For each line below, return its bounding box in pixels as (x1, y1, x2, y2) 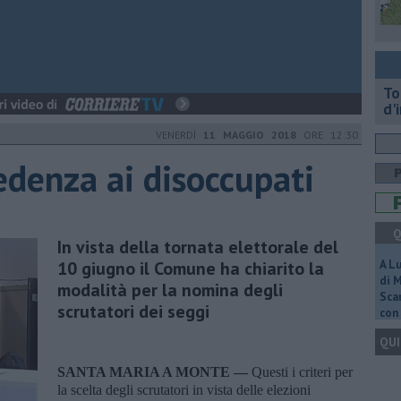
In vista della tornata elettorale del (57, 235, 338, 259)
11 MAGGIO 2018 (203, 128, 296, 141)
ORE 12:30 (296, 128, 358, 141)
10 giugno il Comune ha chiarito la (57, 256, 324, 280)
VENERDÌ (156, 128, 203, 141)
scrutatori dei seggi (57, 299, 209, 323)
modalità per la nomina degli (57, 277, 283, 302)
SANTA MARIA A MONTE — (57, 363, 252, 380)
